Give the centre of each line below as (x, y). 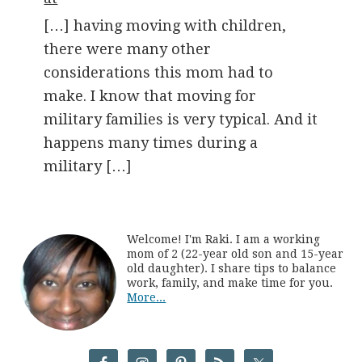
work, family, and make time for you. (230, 283)
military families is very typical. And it (181, 119)
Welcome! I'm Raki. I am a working (224, 239)
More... (147, 297)
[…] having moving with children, (165, 25)
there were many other (128, 49)
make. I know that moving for (150, 96)
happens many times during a (151, 143)
